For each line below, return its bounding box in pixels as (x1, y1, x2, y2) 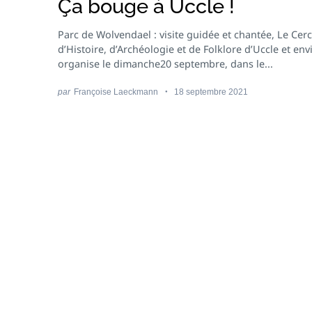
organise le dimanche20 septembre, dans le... (58, 57, 273, 71)
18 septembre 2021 (174, 86, 249, 96)
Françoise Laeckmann (73, 86, 158, 96)
